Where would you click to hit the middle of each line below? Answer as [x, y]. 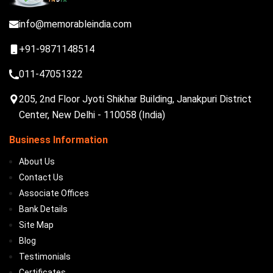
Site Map [36, 225]
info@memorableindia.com [75, 24]
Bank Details [43, 209]
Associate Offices [54, 193]
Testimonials [45, 257]
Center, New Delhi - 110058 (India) [92, 115]
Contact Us [41, 177]
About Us [37, 161]
